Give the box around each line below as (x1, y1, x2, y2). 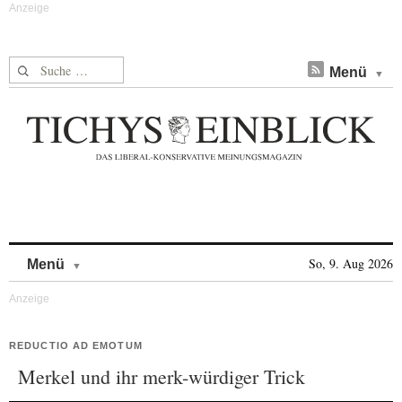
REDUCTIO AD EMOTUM (9, 340, 143, 351)
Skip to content (82, 248, 176, 263)
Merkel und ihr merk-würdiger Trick (18, 363, 305, 389)
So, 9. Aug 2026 (309, 255, 393, 272)
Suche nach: (9, 57, 78, 76)
